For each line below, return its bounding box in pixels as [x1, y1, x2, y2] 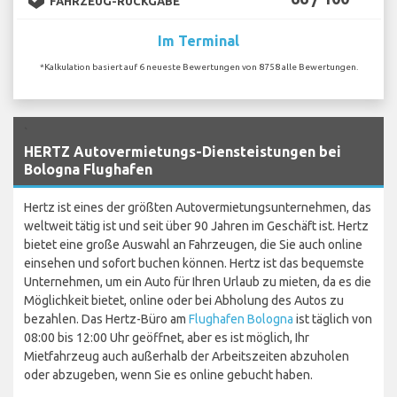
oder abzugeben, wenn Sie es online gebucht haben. [24, 367, 313, 382]
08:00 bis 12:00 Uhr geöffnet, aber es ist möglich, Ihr [24, 330, 309, 345]
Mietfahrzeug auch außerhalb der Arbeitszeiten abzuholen [24, 348, 349, 363]
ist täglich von [293, 311, 372, 326]
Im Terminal [158, 32, 239, 49]
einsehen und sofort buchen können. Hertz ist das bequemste [24, 255, 364, 270]
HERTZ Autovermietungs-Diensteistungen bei [24, 143, 341, 160]
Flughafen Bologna [189, 311, 293, 326]
